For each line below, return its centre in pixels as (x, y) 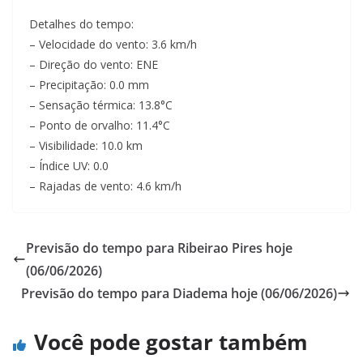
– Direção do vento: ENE (94, 64)
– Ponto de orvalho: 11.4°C (100, 125)
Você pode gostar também (171, 342)
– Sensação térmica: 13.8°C (101, 105)
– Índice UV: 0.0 (69, 166)
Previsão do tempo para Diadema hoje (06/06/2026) (179, 293)
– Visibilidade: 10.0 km (86, 145)
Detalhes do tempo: (81, 24)
